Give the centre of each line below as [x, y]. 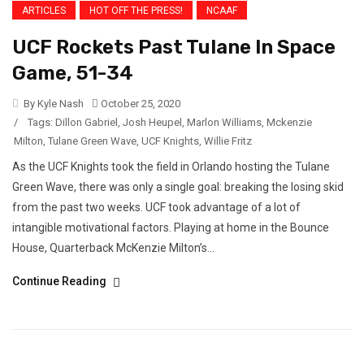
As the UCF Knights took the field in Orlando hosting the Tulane [171, 166]
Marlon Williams [224, 122]
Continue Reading [61, 281]
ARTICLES [44, 10]
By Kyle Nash [52, 103]
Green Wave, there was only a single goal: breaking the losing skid [178, 186]
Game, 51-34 [73, 73]
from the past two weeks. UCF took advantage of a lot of [156, 207]
